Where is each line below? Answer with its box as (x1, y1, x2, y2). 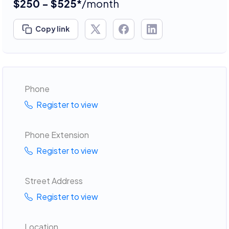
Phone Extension (24, 129, 89, 140)
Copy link (35, 24, 70, 33)
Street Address (24, 175, 83, 186)
